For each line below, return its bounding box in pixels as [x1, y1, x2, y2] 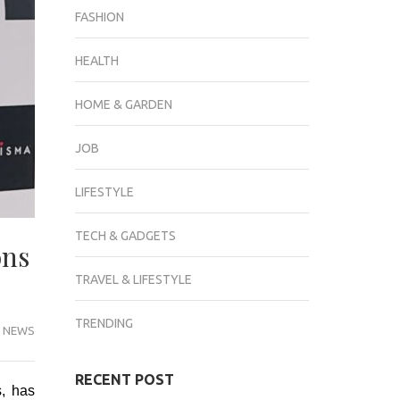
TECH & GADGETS [74, 229, 176, 243]
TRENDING [74, 316, 133, 330]
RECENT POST [74, 371, 174, 387]
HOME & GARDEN [74, 97, 172, 112]
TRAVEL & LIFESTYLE [74, 272, 192, 287]
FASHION [74, 10, 124, 24]
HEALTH [74, 54, 119, 68]
